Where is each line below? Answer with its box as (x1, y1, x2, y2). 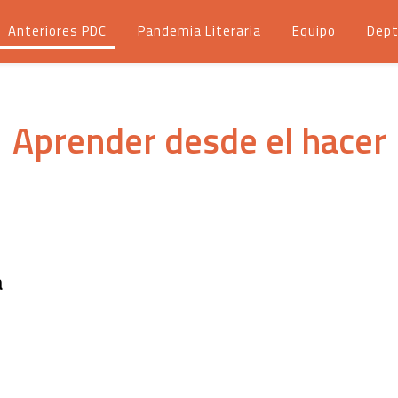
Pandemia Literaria (138, 20, 261, 41)
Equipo (292, 20, 336, 41)
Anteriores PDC (8, 20, 107, 41)
